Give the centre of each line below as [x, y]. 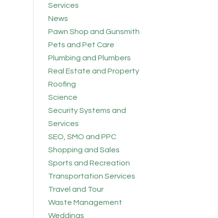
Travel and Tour [76, 190]
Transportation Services [91, 176]
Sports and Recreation [89, 163]
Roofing [62, 84]
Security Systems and [87, 111]
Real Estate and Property [93, 71]
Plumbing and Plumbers [89, 58]
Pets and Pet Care [81, 45]
